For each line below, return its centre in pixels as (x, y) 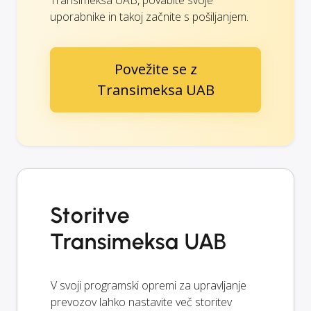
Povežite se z (155, 69)
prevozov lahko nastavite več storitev (141, 302)
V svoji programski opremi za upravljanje (149, 285)
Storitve (90, 215)
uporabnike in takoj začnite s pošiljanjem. (149, 16)
